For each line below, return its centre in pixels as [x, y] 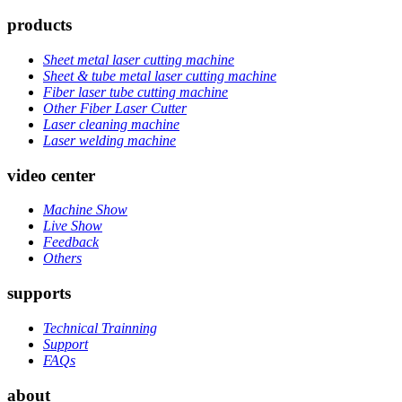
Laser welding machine [109, 141]
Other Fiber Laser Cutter [115, 109]
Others [62, 258]
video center [51, 175]
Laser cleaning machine [111, 125]
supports [39, 293]
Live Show [73, 226]
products [39, 25]
